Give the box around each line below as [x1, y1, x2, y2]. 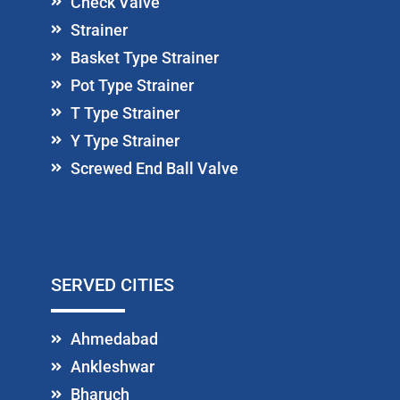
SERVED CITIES [50, 274, 174, 296]
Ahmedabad [71, 329, 158, 349]
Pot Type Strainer [71, 75, 194, 95]
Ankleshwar [71, 357, 154, 377]
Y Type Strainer [71, 130, 179, 150]
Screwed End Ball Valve [71, 158, 238, 178]
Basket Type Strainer [71, 47, 219, 67]
